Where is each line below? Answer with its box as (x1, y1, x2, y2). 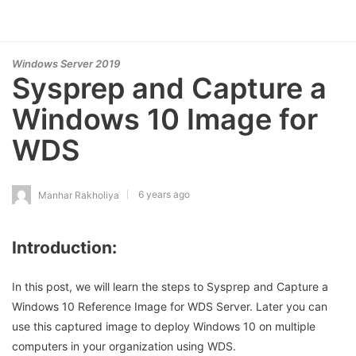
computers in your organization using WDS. (12, 339, 236, 353)
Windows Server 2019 (12, 57, 120, 70)
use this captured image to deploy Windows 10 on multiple (12, 319, 315, 333)
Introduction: (12, 238, 117, 258)
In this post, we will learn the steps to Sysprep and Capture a (12, 279, 328, 293)
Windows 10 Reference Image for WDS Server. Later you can (12, 299, 327, 313)
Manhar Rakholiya (38, 188, 119, 201)
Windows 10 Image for (12, 102, 318, 137)
